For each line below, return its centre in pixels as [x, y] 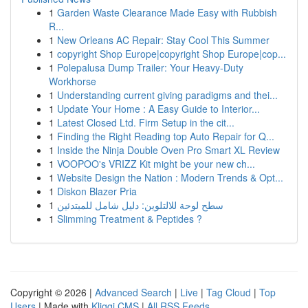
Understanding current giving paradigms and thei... [167, 95]
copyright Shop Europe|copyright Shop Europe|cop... [172, 54]
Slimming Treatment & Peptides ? [130, 219]
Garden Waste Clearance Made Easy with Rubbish [167, 12]
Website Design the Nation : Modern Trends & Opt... [170, 177]
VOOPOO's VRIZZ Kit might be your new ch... [156, 164]
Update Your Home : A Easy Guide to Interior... [158, 109]
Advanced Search [133, 292]
